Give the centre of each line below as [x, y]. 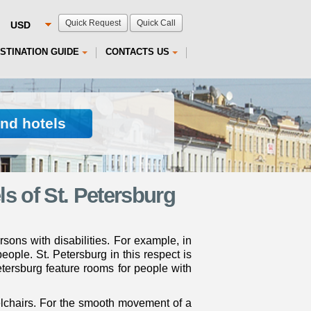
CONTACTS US [137, 52]
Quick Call [156, 23]
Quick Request [93, 23]
